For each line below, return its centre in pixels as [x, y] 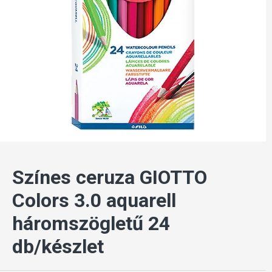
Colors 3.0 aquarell [94, 200]
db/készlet [58, 246]
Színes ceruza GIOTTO [110, 177]
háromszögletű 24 [91, 223]
